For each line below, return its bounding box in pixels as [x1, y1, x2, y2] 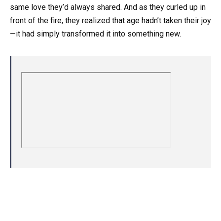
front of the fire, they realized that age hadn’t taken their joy [10, 15, 211, 25]
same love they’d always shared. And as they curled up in [10, 2, 206, 12]
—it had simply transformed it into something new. [10, 29, 181, 38]
